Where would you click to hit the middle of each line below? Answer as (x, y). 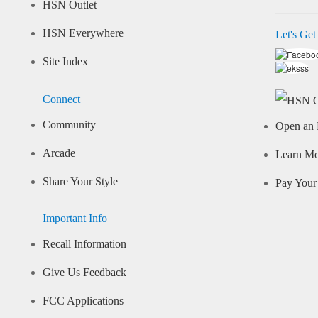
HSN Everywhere (83, 34)
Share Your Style (80, 181)
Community (69, 125)
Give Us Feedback (84, 273)
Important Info (75, 219)
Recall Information (84, 245)
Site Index (65, 62)
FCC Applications (83, 301)
